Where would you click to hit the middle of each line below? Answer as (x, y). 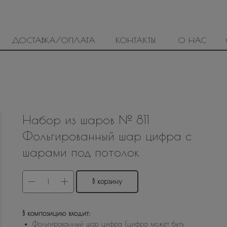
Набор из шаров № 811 (86, 120)
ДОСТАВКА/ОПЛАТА (54, 40)
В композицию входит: (56, 213)
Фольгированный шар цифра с (107, 136)
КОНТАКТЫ (136, 40)
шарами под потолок (81, 152)
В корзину (107, 181)
